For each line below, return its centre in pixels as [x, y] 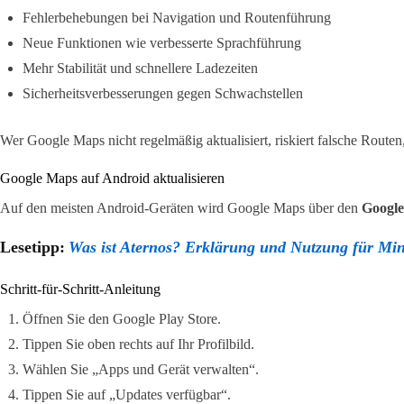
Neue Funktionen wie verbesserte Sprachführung [162, 42]
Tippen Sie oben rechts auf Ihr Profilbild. [138, 344]
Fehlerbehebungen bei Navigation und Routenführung [177, 17]
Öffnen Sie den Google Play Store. [122, 318]
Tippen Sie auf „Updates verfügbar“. [127, 394]
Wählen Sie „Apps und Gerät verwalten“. [141, 369]
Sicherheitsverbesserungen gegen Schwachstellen [163, 93]
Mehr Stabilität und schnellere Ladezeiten [140, 68]
